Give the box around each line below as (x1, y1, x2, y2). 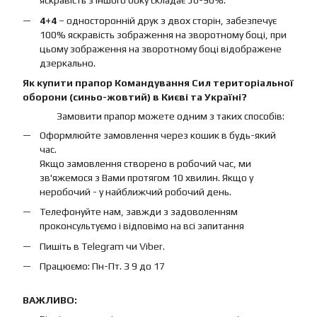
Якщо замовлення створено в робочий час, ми (40, 157, 251, 169)
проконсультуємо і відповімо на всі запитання (40, 220, 244, 232)
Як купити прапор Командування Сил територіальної (23, 76, 294, 88)
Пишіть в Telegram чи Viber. (40, 240, 165, 252)
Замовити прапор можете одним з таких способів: (57, 110, 284, 122)
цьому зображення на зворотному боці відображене (40, 42, 282, 54)
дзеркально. (40, 57, 96, 69)
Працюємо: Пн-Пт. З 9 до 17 (40, 260, 165, 272)
